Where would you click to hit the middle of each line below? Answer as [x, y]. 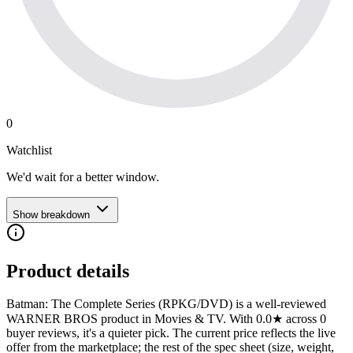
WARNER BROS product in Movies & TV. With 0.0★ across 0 [166, 319]
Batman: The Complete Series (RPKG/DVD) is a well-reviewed [166, 304]
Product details [68, 271]
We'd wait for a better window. [83, 176]
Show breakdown [51, 214]
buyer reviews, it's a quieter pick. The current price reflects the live [171, 333]
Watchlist [29, 150]
